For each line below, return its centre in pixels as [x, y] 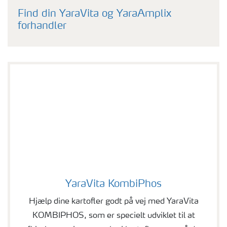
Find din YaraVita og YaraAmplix [94, 14]
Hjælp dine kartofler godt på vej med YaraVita [113, 202]
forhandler [42, 27]
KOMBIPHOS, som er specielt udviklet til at [113, 216]
